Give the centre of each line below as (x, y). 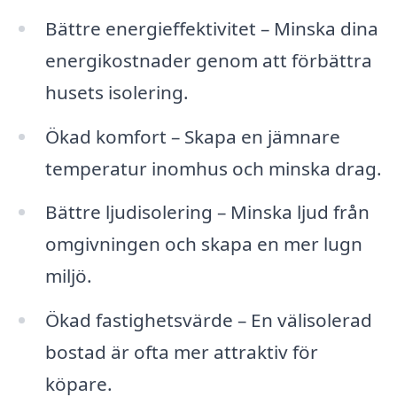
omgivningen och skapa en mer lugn (203, 244)
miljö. (68, 276)
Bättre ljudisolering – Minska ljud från (207, 212)
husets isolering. (117, 92)
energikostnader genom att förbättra (208, 60)
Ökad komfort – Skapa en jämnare (192, 136)
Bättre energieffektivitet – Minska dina (211, 28)
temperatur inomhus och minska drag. (213, 168)
